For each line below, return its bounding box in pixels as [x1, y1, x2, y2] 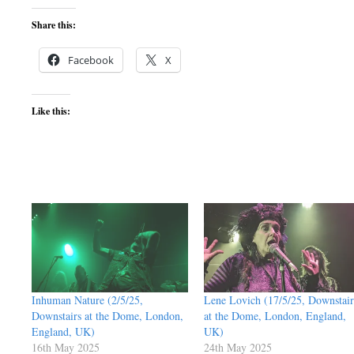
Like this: [32, 104, 70, 118]
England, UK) [32, 324, 95, 340]
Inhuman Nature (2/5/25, [32, 292, 143, 308]
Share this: [32, 18, 76, 32]
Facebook [68, 53, 114, 67]
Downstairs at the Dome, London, [32, 308, 183, 324]
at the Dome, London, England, [203, 308, 346, 324]
